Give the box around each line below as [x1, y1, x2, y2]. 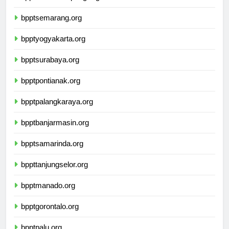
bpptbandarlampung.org [21, 2, 100, 11]
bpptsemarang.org [21, 22, 82, 32]
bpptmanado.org [21, 190, 75, 199]
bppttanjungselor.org [21, 169, 88, 178]
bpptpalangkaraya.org [21, 106, 93, 116]
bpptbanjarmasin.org [21, 127, 89, 136]
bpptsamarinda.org [21, 148, 83, 157]
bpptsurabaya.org [21, 64, 79, 74]
